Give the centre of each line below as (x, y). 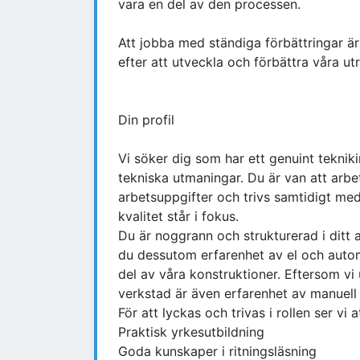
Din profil (146, 120)
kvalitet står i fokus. (178, 217)
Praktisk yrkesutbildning (191, 332)
